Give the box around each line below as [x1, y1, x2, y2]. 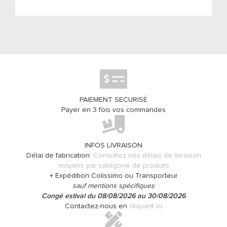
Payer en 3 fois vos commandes [61, 106, 166, 113]
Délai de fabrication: [26, 152, 93, 159]
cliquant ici [129, 203, 163, 210]
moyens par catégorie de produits [58, 162, 169, 169]
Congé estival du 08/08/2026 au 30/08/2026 [42, 193, 185, 200]
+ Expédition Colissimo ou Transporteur [49, 172, 178, 179]
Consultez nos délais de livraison [93, 152, 201, 159]
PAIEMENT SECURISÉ [80, 96, 147, 103]
